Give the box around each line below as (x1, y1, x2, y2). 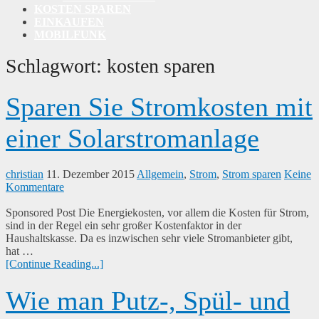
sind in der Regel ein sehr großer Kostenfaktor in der (6, 219, 241, 232)
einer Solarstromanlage (6, 123, 259, 154)
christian (6, 168, 43, 181)
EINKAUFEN (34, 15, 104, 28)
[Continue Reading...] (6, 258, 103, 271)
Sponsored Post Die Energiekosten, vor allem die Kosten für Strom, (6, 206, 309, 219)
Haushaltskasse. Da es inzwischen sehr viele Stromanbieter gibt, (6, 232, 293, 245)
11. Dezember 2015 (46, 168, 135, 181)
